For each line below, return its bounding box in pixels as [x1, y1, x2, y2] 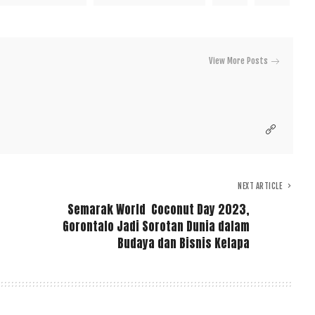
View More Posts [209, 56, 269, 67]
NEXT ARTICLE [238, 181, 283, 192]
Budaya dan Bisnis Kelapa [117, 234, 250, 253]
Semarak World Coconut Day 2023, [67, 200, 250, 219]
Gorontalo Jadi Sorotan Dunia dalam [63, 217, 250, 236]
